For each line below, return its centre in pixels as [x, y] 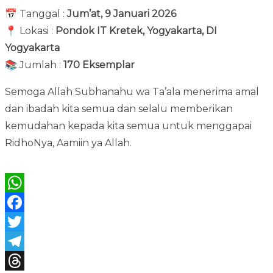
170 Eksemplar [99, 65]
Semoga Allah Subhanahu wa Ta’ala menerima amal [132, 92]
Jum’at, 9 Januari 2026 [122, 14]
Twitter [23, 241]
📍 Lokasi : [30, 31]
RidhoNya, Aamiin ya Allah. [68, 143]
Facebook [29, 222]
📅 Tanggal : [36, 14]
